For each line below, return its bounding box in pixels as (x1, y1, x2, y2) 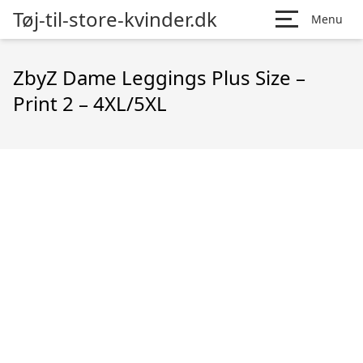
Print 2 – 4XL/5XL (13, 90, 167, 117)
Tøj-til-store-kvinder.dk (13, 6, 217, 32)
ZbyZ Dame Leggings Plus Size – (13, 64, 305, 91)
